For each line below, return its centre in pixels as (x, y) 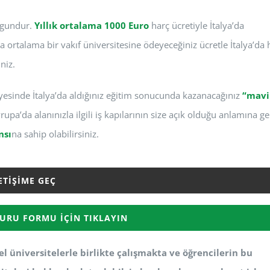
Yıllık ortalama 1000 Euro (92, 26)
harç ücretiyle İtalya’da (196, 26)
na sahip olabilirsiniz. (55, 134)
